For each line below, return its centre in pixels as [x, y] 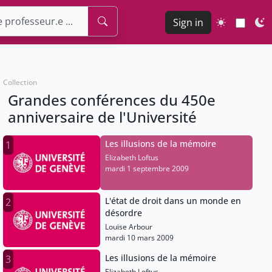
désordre [124, 213]
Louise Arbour [129, 227]
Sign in [188, 22]
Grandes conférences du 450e [112, 100]
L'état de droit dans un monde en [173, 201]
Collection [21, 83]
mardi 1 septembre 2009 [147, 169]
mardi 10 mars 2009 [140, 238]
